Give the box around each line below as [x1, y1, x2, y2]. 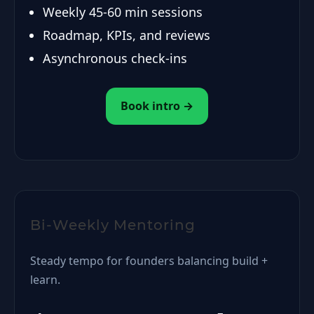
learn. [30, 272, 60, 287]
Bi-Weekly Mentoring [30, 217, 196, 233]
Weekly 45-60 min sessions [43, 4, 203, 20]
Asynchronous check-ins [43, 50, 187, 67]
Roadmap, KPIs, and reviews [43, 27, 210, 43]
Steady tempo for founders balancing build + [30, 253, 268, 268]
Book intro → [121, 98, 193, 114]
